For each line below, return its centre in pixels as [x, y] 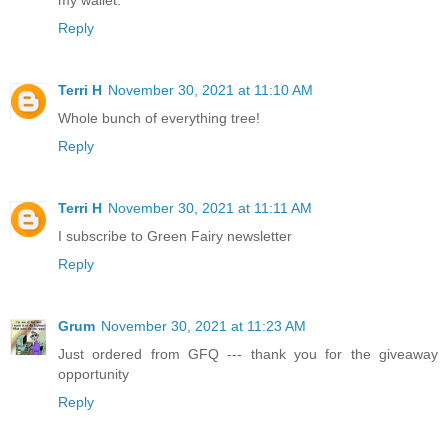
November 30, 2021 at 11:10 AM [210, 89]
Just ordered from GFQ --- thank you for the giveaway [248, 353]
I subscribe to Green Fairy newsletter [175, 235]
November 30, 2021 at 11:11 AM [210, 207]
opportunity [93, 373]
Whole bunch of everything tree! [159, 117]
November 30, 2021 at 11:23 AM [203, 325]
